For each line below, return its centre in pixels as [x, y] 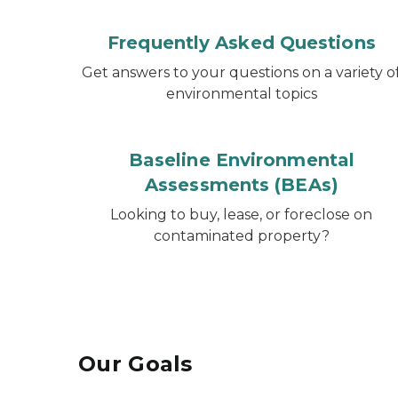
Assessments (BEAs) [242, 185]
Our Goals [135, 364]
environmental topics [241, 94]
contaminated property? [241, 236]
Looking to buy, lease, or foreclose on [242, 215]
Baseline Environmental [242, 160]
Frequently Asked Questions [242, 43]
